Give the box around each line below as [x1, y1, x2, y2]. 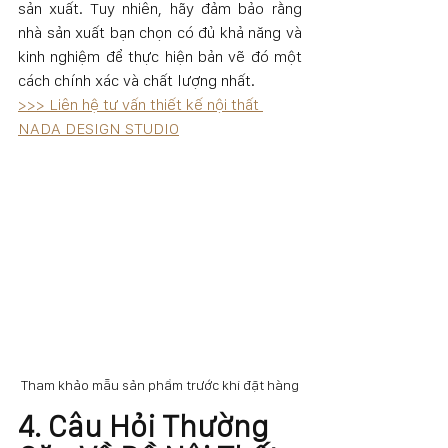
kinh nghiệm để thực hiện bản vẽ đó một [18, 47, 302, 67]
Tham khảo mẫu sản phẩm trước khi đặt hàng [21, 376, 299, 393]
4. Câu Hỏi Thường [18, 407, 275, 444]
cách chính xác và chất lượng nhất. [18, 71, 255, 91]
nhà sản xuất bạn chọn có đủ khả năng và [18, 23, 302, 43]
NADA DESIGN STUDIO [18, 119, 179, 139]
